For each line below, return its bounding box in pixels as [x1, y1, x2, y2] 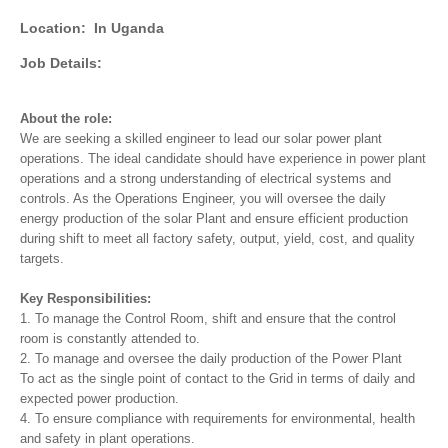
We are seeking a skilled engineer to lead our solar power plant [20, 131, 382, 147]
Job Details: [20, 55, 102, 72]
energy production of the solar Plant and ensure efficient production [20, 211, 408, 227]
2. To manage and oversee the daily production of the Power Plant [20, 351, 402, 367]
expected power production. [20, 391, 179, 407]
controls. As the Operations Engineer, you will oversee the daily [20, 191, 386, 207]
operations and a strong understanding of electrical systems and [20, 171, 391, 187]
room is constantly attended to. [20, 331, 200, 347]
